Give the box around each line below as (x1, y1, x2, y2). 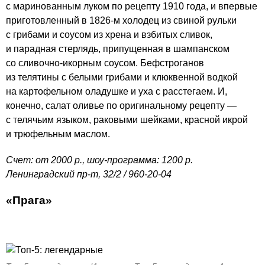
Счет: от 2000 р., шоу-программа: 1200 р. (6, 155, 193, 165)
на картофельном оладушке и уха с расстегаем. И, (6, 86, 227, 96)
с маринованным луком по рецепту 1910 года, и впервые (6, 1, 257, 11)
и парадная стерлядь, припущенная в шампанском (6, 44, 230, 54)
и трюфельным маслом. (6, 129, 110, 139)
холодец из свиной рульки (120, 15, 237, 25)
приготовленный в (6, 15, 89, 25)
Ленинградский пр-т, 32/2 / (6, 169, 128, 179)
